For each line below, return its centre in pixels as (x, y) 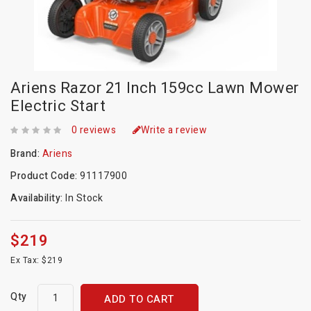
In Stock (84, 199)
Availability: (38, 199)
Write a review (174, 131)
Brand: (26, 154)
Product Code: (45, 176)
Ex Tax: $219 (36, 261)
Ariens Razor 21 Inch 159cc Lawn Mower (155, 89)
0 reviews (93, 131)
